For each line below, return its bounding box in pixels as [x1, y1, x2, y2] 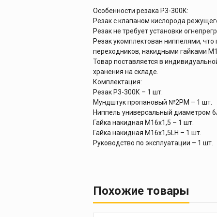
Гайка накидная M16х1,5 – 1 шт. [93, 118, 194, 126]
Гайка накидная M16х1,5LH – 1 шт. [93, 128, 201, 137]
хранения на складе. [93, 67, 158, 76]
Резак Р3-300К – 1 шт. [93, 88, 163, 96]
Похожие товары [93, 184, 189, 198]
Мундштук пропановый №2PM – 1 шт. [93, 98, 212, 106]
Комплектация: [93, 77, 142, 86]
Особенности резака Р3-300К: [93, 6, 188, 15]
